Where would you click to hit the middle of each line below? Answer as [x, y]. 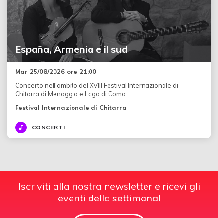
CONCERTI [48, 127]
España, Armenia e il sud [71, 49]
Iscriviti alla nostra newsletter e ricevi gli [109, 186]
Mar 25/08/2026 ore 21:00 [56, 72]
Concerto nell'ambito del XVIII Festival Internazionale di [97, 85]
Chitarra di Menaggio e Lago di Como [70, 94]
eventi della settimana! [109, 198]
